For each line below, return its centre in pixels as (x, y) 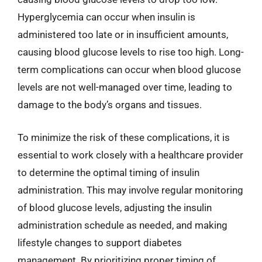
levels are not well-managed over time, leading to (125, 87)
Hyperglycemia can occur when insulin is (106, 17)
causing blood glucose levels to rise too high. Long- (131, 52)
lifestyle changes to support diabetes (100, 242)
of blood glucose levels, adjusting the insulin (115, 207)
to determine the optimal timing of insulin (108, 172)
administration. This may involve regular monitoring (130, 190)
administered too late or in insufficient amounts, (123, 35)
